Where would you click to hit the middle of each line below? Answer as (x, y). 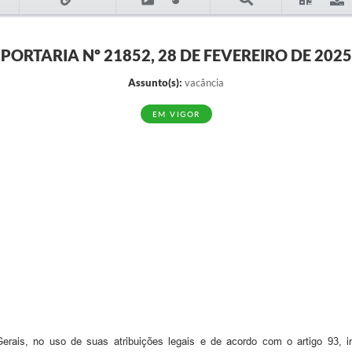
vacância (203, 82)
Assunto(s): (155, 82)
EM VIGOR (176, 114)
